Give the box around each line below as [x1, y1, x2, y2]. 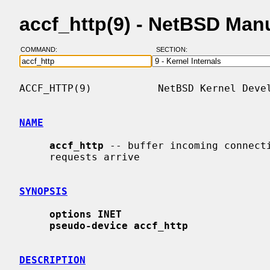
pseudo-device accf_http [49, 219, 188, 231]
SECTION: [155, 46, 193, 54]
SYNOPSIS [19, 185, 67, 197]
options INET [49, 208, 122, 220]
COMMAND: [20, 46, 64, 54]
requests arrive [19, 151, 49, 163]
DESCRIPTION [19, 254, 86, 266]
